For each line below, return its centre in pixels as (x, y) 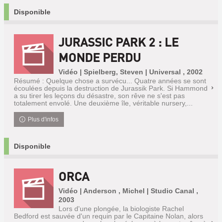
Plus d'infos (43, 119)
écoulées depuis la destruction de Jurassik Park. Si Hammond (111, 88)
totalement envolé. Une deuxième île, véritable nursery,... (103, 103)
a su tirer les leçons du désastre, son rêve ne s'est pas (99, 96)
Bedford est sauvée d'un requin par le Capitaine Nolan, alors (109, 216)
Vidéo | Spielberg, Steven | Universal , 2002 (131, 72)
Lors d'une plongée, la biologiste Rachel (121, 209)
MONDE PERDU (100, 57)
